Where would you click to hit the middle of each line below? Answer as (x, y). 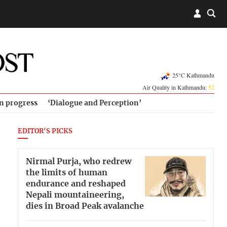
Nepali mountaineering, (75, 195)
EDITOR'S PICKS (45, 131)
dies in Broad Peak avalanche (85, 206)
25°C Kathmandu (193, 75)
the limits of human (67, 173)
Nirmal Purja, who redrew (79, 161)
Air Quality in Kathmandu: (175, 87)
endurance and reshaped (76, 184)
